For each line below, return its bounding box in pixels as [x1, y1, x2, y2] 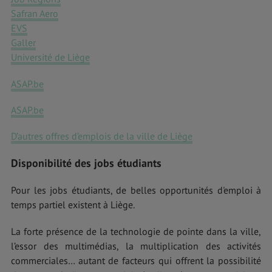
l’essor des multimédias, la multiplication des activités [11, 239, 261, 252]
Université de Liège [11, 51, 90, 64]
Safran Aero [11, 7, 58, 20]
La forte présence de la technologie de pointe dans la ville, [11, 225, 261, 237]
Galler [11, 36, 36, 49]
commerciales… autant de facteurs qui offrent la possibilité [11, 254, 261, 267]
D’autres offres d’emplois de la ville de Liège [11, 130, 192, 143]
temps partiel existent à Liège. [11, 199, 135, 211]
